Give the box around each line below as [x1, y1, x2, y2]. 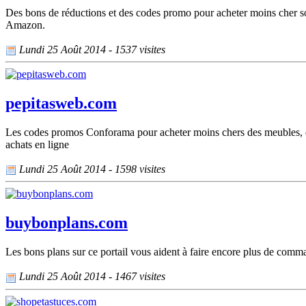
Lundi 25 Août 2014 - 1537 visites [16, 43, 165, 55]
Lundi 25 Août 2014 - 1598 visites [16, 163, 165, 176]
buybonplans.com [5, 214, 128, 232]
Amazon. [5, 18, 45, 31]
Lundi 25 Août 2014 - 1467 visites [16, 270, 165, 283]
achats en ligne [5, 139, 69, 151]
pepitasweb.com [5, 94, 117, 113]
